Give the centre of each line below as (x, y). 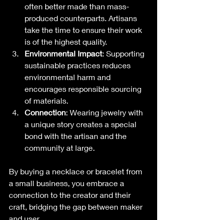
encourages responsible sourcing (84, 88)
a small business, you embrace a (68, 183)
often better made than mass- (77, 6)
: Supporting (124, 53)
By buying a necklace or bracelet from (77, 171)
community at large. (61, 147)
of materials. (46, 100)
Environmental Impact (63, 53)
